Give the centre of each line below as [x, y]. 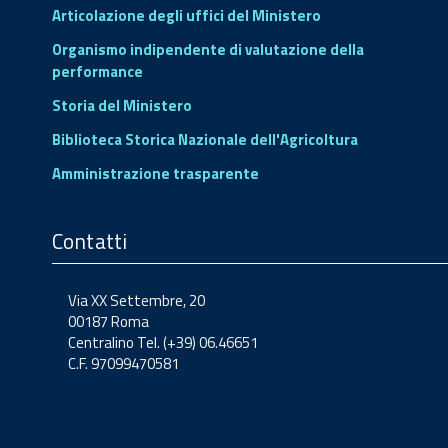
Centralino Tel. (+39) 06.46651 [163, 342]
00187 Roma [108, 321]
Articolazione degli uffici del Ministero [186, 15]
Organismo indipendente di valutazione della [208, 49]
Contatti [90, 240]
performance [97, 71]
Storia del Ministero [122, 105]
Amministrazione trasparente [155, 173]
